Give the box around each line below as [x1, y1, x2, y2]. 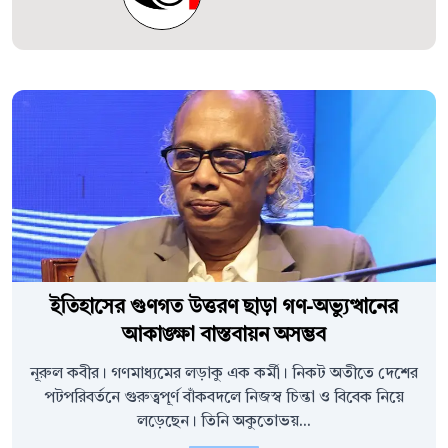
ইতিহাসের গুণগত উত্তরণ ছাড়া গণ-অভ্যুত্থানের [50, 298, 398, 319]
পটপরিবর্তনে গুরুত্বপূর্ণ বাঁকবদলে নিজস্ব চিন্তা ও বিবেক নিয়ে [44, 390, 404, 407]
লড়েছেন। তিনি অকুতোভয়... [137, 414, 311, 431]
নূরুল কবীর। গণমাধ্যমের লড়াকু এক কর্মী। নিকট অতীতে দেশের [30, 366, 418, 383]
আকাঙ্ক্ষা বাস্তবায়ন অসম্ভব [122, 326, 326, 347]
